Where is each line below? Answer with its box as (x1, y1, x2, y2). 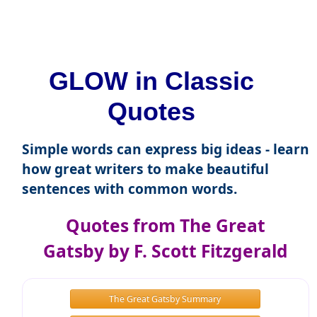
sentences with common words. (21, 179, 237, 199)
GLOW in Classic (48, 67, 254, 96)
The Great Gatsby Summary (109, 292, 221, 305)
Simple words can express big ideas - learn (21, 139, 309, 159)
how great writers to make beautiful (21, 159, 269, 179)
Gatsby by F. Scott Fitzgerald (42, 239, 288, 263)
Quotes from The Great (65, 214, 265, 238)
